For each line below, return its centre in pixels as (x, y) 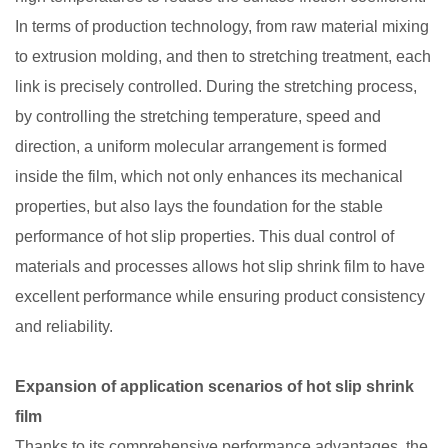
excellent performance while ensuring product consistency (220, 296)
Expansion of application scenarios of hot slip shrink (214, 386)
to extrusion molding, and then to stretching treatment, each (223, 56)
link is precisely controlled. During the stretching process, (216, 86)
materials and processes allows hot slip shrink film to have (220, 266)
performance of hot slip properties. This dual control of (204, 236)
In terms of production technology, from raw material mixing (222, 26)
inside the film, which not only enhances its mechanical (209, 176)
